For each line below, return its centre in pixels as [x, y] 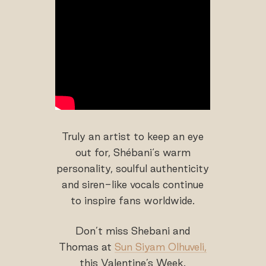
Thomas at [87, 246]
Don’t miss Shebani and [133, 230]
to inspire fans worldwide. [133, 200]
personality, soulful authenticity [133, 168]
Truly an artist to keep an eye [133, 136]
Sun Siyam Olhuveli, [161, 246]
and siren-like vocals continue [133, 184]
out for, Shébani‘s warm [133, 152]
